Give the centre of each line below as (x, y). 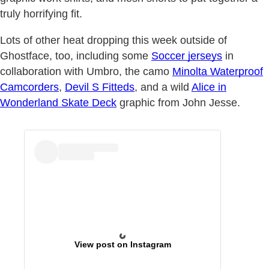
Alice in (209, 87)
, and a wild (163, 87)
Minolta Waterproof (218, 71)
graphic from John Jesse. (178, 102)
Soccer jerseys (187, 56)
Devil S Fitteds (100, 87)
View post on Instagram (122, 244)
